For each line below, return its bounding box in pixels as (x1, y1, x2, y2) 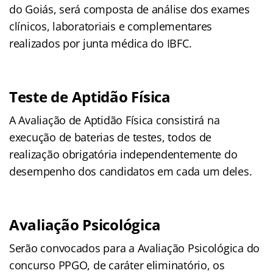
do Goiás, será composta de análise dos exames (9, 1, 250, 16)
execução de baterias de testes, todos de (9, 129, 212, 144)
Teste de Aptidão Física (9, 86, 171, 107)
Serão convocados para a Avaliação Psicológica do (9, 240, 260, 255)
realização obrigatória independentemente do (9, 146, 238, 161)
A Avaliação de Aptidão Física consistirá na (9, 112, 220, 127)
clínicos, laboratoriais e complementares (9, 18, 213, 34)
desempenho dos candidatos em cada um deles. (9, 163, 252, 179)
